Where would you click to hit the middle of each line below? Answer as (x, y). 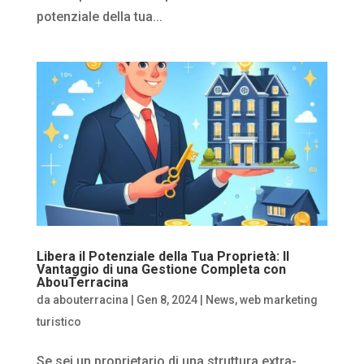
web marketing (278, 299)
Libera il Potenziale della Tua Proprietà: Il (162, 256)
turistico (58, 321)
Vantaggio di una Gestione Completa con (161, 269)
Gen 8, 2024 (167, 299)
